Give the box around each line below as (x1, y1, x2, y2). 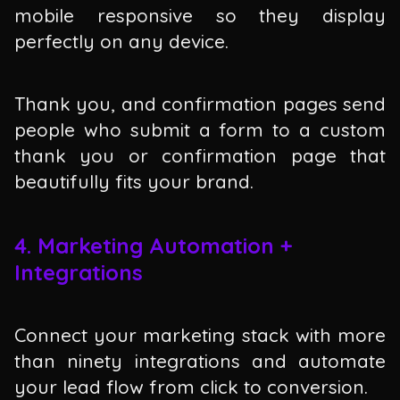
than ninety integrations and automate (14, 349, 386, 373)
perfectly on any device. (14, 29, 229, 53)
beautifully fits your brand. (14, 170, 254, 194)
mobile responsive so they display (14, 3, 386, 27)
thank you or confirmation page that (14, 144, 386, 168)
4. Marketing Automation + (14, 231, 293, 259)
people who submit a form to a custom (14, 118, 386, 142)
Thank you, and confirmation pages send (14, 92, 386, 116)
